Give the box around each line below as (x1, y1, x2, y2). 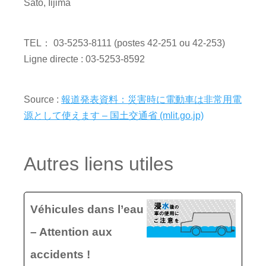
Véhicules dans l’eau (30, 203, 144, 216)
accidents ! (30, 248, 90, 261)
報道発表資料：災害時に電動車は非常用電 (61, 94, 242, 104)
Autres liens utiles (24, 153, 173, 175)
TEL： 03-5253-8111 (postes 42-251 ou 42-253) (24, 38, 225, 48)
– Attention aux (30, 226, 112, 238)
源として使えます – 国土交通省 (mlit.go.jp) (24, 110, 204, 121)
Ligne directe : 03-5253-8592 (24, 54, 145, 64)
